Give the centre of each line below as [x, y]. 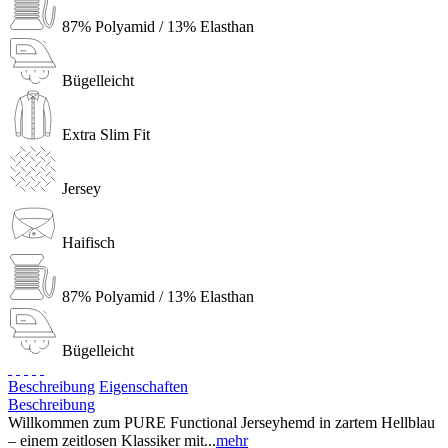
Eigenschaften [143, 386]
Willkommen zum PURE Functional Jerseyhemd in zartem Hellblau [221, 422]
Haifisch [88, 242]
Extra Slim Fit [106, 134]
